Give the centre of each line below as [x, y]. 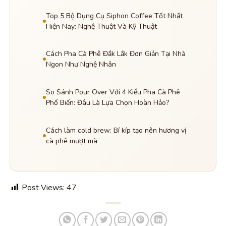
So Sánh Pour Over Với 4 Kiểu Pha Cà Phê [113, 92]
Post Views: [43, 188]
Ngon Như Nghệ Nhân [81, 65]
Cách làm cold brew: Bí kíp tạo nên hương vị [116, 130]
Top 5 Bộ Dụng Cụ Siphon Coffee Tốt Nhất [114, 16]
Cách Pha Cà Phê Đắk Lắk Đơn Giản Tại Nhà [116, 54]
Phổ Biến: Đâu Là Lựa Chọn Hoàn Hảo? [107, 102]
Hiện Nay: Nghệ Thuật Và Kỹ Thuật [101, 26]
